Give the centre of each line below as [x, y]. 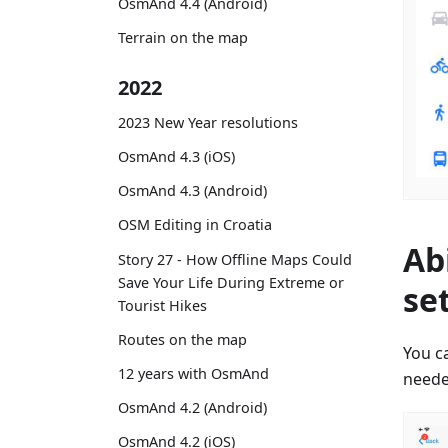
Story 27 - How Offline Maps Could [235, 259]
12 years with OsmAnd [193, 374]
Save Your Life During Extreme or [231, 282]
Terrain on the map [183, 38]
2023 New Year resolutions [208, 122]
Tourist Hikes [162, 305]
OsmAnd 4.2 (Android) [192, 408]
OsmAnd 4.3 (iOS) [176, 157]
